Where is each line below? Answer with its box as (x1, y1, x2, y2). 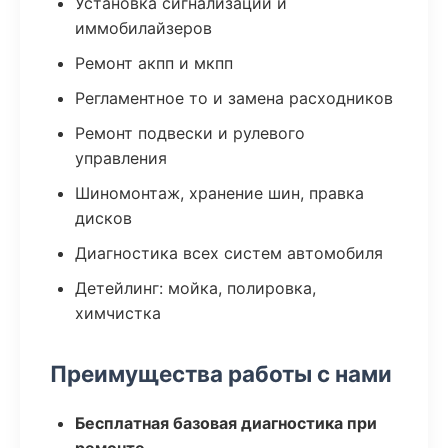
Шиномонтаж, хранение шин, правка (75, 183, 364, 203)
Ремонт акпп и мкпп (75, 53, 233, 73)
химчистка (75, 303, 161, 323)
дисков (75, 208, 132, 228)
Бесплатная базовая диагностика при (75, 413, 377, 433)
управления (75, 148, 167, 168)
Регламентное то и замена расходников (75, 88, 393, 108)
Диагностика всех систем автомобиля (75, 243, 383, 263)
